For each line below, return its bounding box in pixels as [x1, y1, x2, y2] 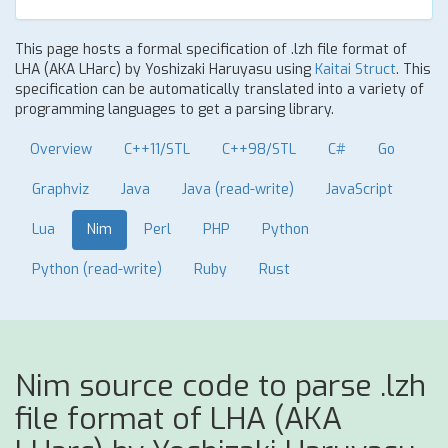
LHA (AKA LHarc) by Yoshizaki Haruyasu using [15, 60, 315, 79]
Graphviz [32, 180, 89, 199]
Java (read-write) [182, 180, 294, 199]
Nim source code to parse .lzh [15, 366, 426, 406]
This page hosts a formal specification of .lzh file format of [15, 40, 407, 59]
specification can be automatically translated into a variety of [15, 80, 424, 99]
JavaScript [326, 180, 393, 199]
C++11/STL [124, 140, 190, 159]
